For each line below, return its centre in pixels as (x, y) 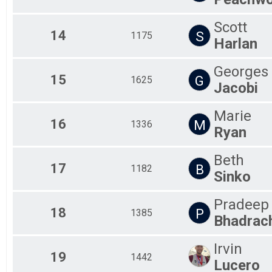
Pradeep (241, 204)
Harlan (236, 43)
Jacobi (236, 88)
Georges (241, 71)
